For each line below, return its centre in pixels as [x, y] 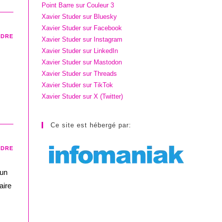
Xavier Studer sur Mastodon [82, 62]
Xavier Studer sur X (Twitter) [83, 97]
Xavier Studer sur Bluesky [80, 17]
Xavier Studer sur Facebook [82, 28]
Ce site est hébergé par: [91, 125]
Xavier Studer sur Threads [80, 74]
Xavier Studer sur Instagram [82, 40]
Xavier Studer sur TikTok [78, 85]
